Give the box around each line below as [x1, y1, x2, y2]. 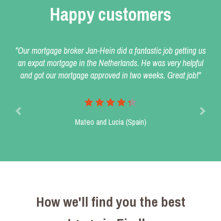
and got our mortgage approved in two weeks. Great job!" [20, 69, 201, 81]
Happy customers [50, 2, 171, 26]
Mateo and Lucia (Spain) [74, 116, 147, 127]
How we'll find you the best [36, 192, 185, 211]
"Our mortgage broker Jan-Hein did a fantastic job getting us [15, 44, 206, 57]
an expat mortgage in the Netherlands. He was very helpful [18, 56, 203, 69]
